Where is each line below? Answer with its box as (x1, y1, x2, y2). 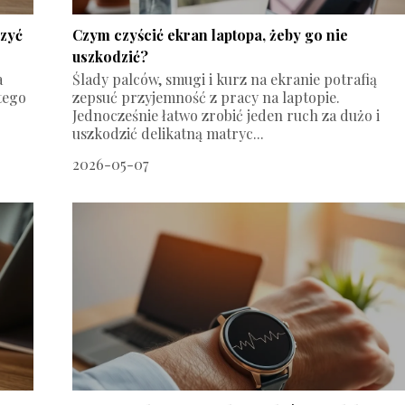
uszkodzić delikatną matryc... (72, 123, 265, 143)
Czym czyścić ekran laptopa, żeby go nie (72, 24, 349, 44)
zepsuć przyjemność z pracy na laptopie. (72, 87, 341, 107)
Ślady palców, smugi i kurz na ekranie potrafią (72, 69, 378, 89)
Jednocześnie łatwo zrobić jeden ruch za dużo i (72, 105, 381, 125)
